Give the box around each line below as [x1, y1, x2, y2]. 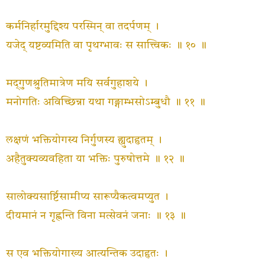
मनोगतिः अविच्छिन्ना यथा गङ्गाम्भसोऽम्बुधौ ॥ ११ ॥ [6, 97, 205, 108]
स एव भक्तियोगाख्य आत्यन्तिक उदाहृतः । [6, 248, 168, 259]
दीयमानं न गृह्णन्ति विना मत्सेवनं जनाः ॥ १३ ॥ [6, 211, 186, 221]
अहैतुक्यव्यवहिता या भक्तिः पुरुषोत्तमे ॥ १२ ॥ [6, 154, 185, 164]
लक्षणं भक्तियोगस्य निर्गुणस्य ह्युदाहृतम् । [6, 135, 162, 146]
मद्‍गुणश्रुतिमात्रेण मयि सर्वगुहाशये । [6, 78, 148, 89]
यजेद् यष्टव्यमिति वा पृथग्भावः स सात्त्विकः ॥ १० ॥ [6, 40, 206, 51]
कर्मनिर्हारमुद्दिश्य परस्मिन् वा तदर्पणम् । [6, 21, 159, 32]
